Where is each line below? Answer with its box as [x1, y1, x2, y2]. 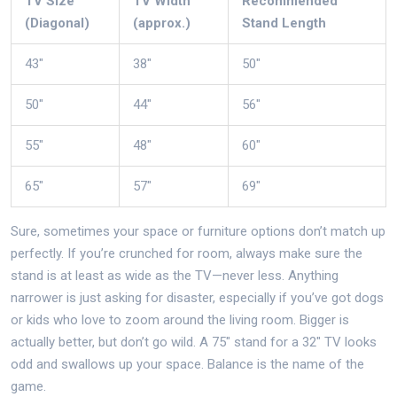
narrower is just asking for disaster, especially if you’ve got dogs [11, 290, 384, 306]
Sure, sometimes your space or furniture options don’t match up [11, 223, 385, 239]
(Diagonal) [25, 15, 90, 31]
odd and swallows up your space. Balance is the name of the [11, 356, 364, 372]
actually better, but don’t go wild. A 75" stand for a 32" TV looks [11, 334, 377, 350]
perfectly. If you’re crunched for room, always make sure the [11, 245, 362, 261]
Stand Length [242, 15, 326, 31]
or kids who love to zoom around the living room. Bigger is [11, 312, 349, 328]
